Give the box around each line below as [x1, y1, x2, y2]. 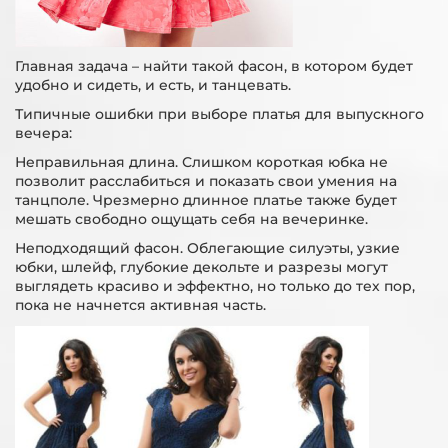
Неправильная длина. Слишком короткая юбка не [15, 153, 388, 171]
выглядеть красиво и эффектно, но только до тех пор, [15, 277, 415, 295]
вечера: [15, 124, 72, 142]
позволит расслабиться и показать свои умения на [15, 172, 397, 190]
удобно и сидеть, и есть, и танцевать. [15, 76, 291, 94]
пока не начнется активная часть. [15, 296, 266, 314]
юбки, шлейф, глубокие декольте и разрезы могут [15, 258, 388, 276]
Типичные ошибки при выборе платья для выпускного [15, 105, 424, 123]
